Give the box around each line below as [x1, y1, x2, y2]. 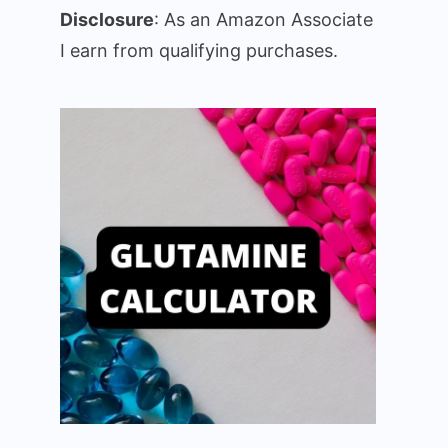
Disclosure [60, 9, 154, 30]
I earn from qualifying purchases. [60, 40, 338, 61]
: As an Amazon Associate [154, 9, 373, 30]
